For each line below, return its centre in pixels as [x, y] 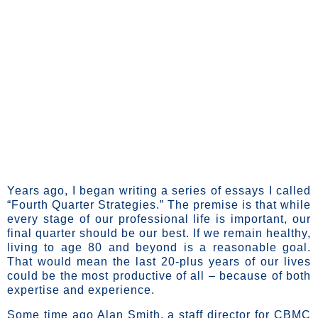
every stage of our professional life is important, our [159, 219]
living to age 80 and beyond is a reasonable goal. [159, 248]
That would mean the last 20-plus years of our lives [159, 262]
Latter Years [86, 156]
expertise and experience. [81, 290]
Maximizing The [159, 88]
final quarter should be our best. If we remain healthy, [159, 234]
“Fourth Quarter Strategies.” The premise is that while [159, 205]
